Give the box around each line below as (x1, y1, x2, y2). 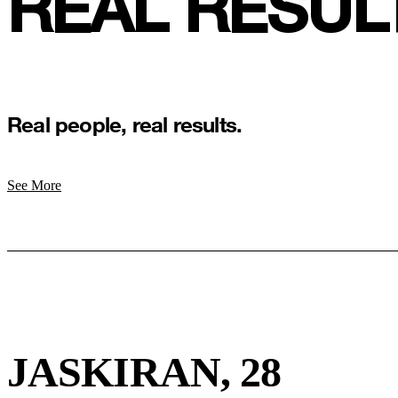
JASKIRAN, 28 (7, 348, 282, 396)
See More (7, 178, 61, 194)
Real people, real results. (7, 111, 243, 138)
